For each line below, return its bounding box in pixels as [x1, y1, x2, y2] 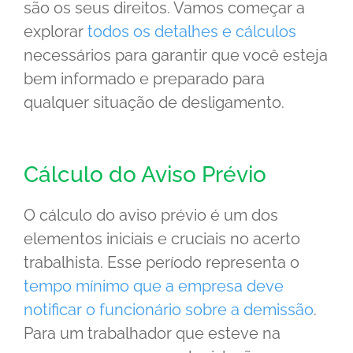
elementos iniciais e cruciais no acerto [24, 229, 300, 248]
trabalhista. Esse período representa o [24, 252, 299, 272]
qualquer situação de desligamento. [24, 92, 284, 112]
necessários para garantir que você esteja [24, 45, 328, 65]
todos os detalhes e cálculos [87, 21, 296, 41]
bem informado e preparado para [24, 69, 265, 88]
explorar [24, 21, 87, 41]
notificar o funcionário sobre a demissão [24, 299, 314, 319]
